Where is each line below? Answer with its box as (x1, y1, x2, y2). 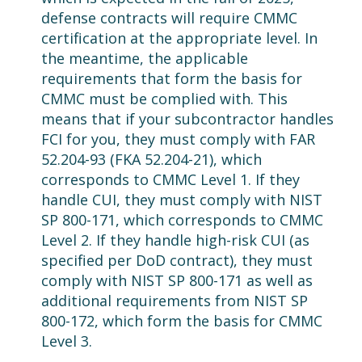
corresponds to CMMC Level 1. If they (40, 170, 300, 190)
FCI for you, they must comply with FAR (40, 129, 315, 149)
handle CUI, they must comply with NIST (40, 190, 322, 210)
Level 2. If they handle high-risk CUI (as (40, 230, 309, 250)
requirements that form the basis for (40, 69, 302, 89)
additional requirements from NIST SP (40, 291, 308, 311)
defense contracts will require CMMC (40, 8, 297, 28)
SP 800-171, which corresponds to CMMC (40, 210, 323, 230)
